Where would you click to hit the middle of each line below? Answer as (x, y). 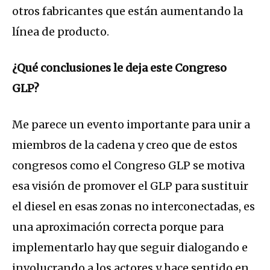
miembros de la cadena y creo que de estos (125, 145)
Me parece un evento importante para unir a (131, 124)
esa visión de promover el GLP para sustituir (130, 186)
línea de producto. (62, 31)
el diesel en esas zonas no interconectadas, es (133, 206)
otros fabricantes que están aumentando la (127, 11)
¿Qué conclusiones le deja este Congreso (119, 67)
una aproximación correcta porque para (118, 227)
